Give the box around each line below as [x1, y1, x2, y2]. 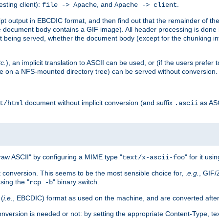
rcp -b [29, 178, 53, 186]
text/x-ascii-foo [122, 153, 185, 161]
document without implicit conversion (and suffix [23, 98, 175, 107]
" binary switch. [53, 177, 99, 186]
